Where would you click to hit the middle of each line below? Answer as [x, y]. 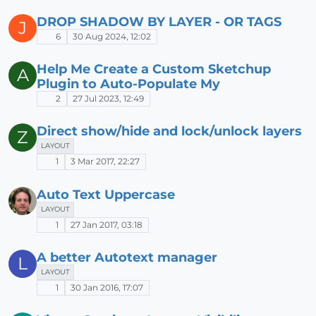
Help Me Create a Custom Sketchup [154, 68]
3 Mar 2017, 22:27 [105, 162]
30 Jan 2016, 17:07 [107, 288]
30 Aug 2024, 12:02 [112, 36]
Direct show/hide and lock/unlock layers [169, 131]
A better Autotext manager [127, 257]
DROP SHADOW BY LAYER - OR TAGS [159, 21]
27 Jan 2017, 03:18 [107, 224]
